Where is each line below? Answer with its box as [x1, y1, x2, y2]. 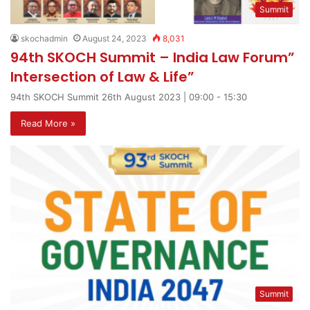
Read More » [21, 118, 75, 129]
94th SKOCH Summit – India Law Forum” [10, 48, 295, 68]
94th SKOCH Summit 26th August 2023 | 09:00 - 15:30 [10, 91, 247, 103]
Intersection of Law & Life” [10, 67, 194, 87]
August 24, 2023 [82, 33, 147, 44]
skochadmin [21, 33, 68, 44]
